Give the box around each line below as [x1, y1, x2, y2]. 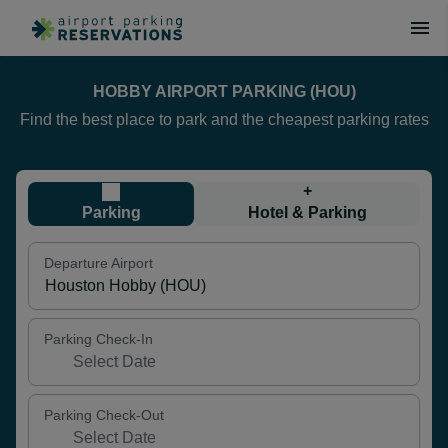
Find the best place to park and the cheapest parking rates [19, 111, 429, 128]
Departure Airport [44, 255, 153, 272]
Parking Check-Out [44, 407, 164, 424]
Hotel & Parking [247, 204, 367, 221]
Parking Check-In [44, 331, 153, 348]
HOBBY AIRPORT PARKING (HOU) [92, 83, 356, 100]
